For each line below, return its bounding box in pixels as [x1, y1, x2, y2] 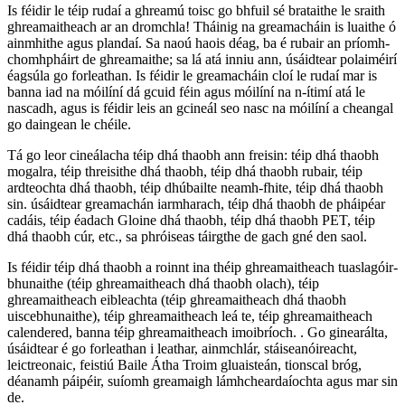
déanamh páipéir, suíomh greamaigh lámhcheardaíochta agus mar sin [7, 372, 398, 389]
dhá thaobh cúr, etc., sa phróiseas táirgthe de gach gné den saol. [7, 228, 367, 244]
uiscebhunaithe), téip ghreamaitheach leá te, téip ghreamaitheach [7, 307, 372, 324]
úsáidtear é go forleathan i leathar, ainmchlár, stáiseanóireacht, [7, 340, 357, 356]
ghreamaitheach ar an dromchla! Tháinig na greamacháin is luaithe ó [7, 18, 396, 34]
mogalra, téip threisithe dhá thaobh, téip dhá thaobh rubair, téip [7, 163, 363, 179]
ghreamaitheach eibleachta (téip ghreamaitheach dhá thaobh [7, 291, 346, 307]
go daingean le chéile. [7, 116, 131, 132]
